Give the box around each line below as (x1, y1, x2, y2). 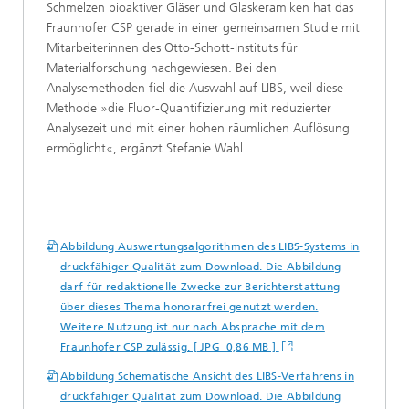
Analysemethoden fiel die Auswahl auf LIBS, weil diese (47, 80, 343, 96)
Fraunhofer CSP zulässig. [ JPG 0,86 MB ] (60, 341, 279, 353)
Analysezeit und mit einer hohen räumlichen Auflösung (47, 121, 350, 136)
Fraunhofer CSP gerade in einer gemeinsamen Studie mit (47, 20, 360, 36)
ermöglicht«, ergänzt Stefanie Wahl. (47, 141, 246, 156)
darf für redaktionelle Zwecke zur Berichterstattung (60, 280, 341, 293)
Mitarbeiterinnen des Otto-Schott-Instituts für (47, 40, 298, 56)
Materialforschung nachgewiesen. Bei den (47, 60, 277, 76)
